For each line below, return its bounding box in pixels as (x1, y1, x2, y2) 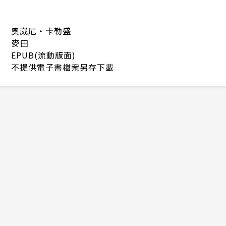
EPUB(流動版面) (11, 48, 76, 61)
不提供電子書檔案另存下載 (11, 61, 114, 73)
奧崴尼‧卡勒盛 (11, 24, 71, 37)
